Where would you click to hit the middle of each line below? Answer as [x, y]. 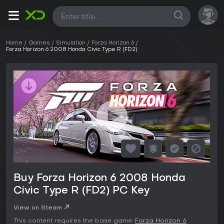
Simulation [71, 43]
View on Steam [38, 208]
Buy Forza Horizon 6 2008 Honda [99, 178]
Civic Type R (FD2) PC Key [81, 191]
